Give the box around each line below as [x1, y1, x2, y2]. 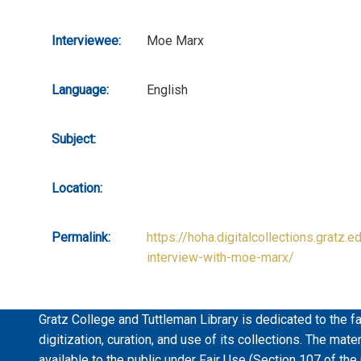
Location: [52, 180, 102, 196]
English [147, 81, 188, 98]
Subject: [52, 131, 96, 147]
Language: [52, 81, 109, 98]
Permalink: [52, 229, 110, 245]
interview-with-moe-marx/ [147, 249, 294, 265]
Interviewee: [52, 32, 121, 48]
